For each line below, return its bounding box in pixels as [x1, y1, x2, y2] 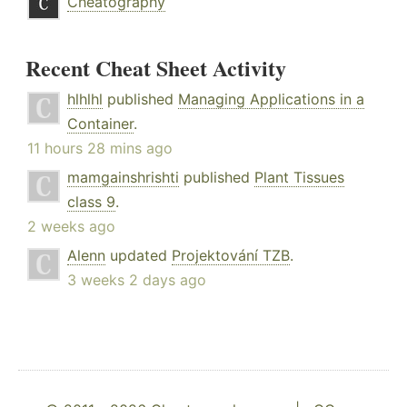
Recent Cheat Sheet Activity [25, 52, 286, 84]
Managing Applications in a [178, 90, 364, 109]
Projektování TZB [172, 246, 290, 265]
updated [105, 246, 172, 265]
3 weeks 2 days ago [67, 271, 206, 290]
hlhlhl [67, 90, 103, 109]
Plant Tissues [254, 168, 344, 187]
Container [67, 114, 134, 134]
